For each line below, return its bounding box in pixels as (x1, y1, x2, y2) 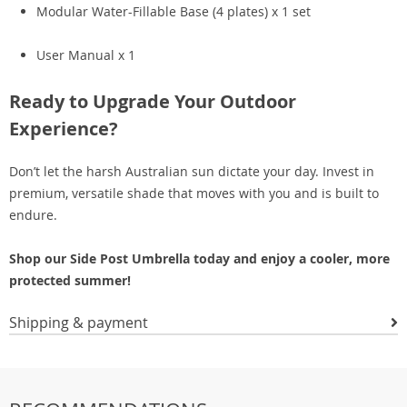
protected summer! (9, 272, 131, 289)
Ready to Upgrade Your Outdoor (9, 89, 296, 114)
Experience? (9, 116, 118, 141)
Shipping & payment (9, 313, 148, 333)
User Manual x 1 (36, 46, 135, 64)
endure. (9, 206, 57, 223)
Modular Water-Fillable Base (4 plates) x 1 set (36, 3, 311, 20)
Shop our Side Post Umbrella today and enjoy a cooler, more (9, 250, 390, 267)
